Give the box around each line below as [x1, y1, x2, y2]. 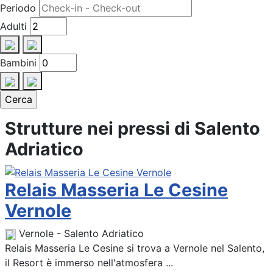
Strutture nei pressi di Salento [5, 117, 260, 139]
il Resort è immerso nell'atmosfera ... [5, 257, 173, 269]
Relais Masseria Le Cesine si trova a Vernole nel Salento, [5, 242, 264, 255]
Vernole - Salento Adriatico [19, 227, 144, 240]
